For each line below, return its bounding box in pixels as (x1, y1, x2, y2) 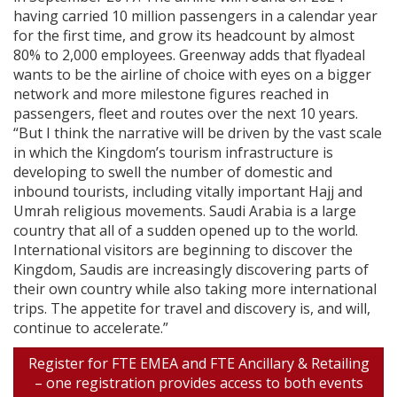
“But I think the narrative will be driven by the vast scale (13, 122, 382, 143)
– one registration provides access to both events (34, 372, 363, 393)
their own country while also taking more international (13, 278, 377, 299)
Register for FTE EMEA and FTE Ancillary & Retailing (27, 353, 370, 373)
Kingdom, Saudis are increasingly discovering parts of (13, 259, 369, 279)
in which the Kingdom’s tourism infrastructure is (13, 142, 333, 162)
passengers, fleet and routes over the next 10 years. (13, 103, 358, 123)
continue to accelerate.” (13, 317, 168, 338)
